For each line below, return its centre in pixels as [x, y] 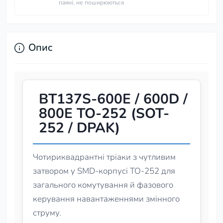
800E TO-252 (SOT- [104, 113]
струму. [47, 213]
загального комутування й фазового [103, 185]
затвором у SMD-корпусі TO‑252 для [104, 171]
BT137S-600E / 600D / [113, 99]
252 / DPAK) [79, 128]
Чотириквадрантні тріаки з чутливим [104, 157]
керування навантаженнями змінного [106, 199]
